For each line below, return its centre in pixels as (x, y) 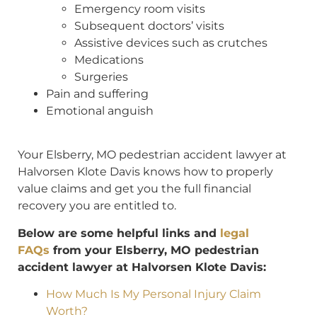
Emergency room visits (140, 8)
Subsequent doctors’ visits (149, 25)
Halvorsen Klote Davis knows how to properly (145, 172)
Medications (109, 59)
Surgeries (101, 76)
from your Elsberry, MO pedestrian (154, 250)
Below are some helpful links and (119, 233)
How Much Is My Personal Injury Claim (154, 294)
